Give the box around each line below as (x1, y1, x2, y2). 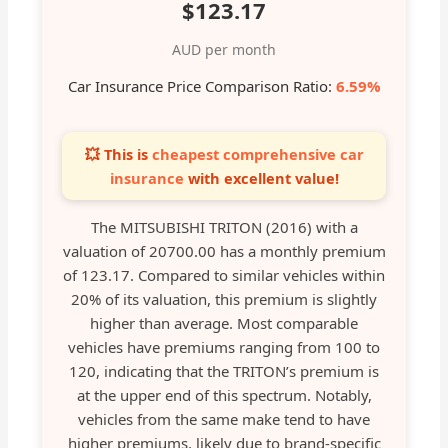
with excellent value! (183, 168, 339, 189)
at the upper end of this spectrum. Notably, (76, 385, 372, 406)
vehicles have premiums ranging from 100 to (68, 337, 380, 358)
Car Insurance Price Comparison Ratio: (67, 76, 336, 97)
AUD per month (172, 40, 276, 60)
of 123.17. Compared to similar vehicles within (63, 265, 385, 286)
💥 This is (84, 144, 152, 165)
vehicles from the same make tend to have (78, 409, 370, 430)
